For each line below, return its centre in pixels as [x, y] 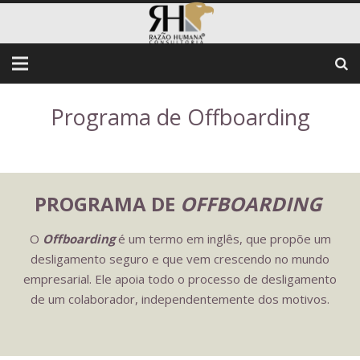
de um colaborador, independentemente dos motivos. [180, 299]
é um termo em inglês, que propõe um [223, 239]
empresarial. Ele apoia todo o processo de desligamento [180, 279]
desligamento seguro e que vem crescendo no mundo [180, 259]
